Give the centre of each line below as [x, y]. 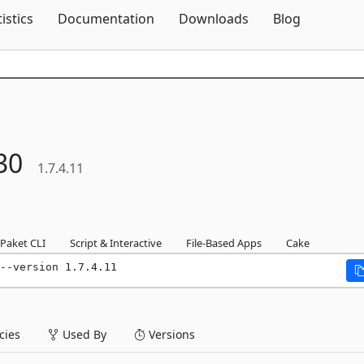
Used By [83, 334]
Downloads [214, 19]
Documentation [106, 19]
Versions [170, 334]
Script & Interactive [116, 243]
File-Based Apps [224, 243]
